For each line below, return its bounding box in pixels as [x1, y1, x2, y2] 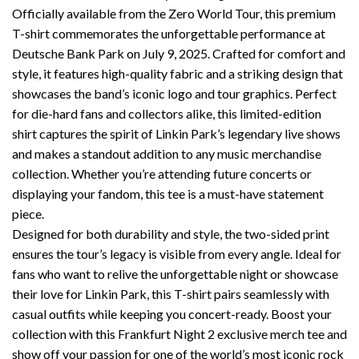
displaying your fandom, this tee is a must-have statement [12, 186, 324, 202]
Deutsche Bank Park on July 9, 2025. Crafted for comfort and [12, 46, 345, 62]
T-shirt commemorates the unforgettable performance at [12, 26, 325, 42]
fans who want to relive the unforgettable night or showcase [12, 266, 338, 282]
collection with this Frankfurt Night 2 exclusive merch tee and [12, 326, 347, 342]
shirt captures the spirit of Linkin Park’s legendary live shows [12, 126, 341, 142]
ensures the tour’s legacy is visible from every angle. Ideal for [12, 246, 341, 262]
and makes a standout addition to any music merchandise [12, 146, 321, 162]
